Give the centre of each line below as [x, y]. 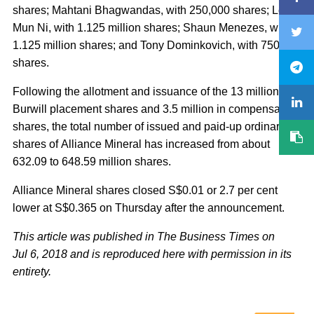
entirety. [32, 272]
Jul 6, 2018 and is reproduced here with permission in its [152, 254]
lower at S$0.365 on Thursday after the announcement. [149, 208]
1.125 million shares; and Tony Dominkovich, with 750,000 [157, 45]
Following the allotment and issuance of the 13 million [146, 91]
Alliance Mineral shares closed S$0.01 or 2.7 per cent [145, 190]
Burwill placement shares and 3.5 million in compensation [156, 109]
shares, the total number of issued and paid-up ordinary [149, 127]
